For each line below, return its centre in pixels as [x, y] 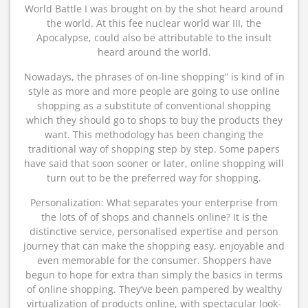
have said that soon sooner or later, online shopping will [154, 163]
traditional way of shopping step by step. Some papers [154, 149]
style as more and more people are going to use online [154, 91]
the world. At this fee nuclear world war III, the [154, 23]
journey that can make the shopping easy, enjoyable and [154, 246]
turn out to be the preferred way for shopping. [154, 178]
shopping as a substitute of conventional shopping [154, 106]
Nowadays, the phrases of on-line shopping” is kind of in [154, 77]
